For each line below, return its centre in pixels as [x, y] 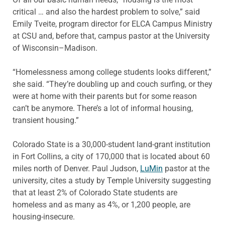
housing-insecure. [44, 216]
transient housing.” [46, 120]
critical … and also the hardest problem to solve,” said [106, 12]
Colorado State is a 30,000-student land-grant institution [111, 144]
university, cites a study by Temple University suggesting [112, 180]
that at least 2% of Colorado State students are [95, 192]
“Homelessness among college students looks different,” [112, 72]
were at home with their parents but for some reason [105, 96]
